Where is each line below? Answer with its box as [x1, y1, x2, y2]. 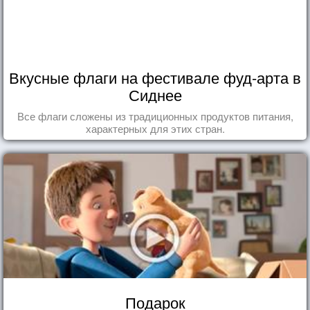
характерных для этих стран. [85, 120, 225, 136]
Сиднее [128, 83, 182, 105]
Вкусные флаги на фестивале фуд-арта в [9, 66, 301, 88]
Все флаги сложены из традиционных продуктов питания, [17, 108, 293, 123]
